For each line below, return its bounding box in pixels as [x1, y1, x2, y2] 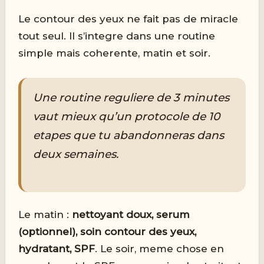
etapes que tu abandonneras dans [33, 128, 225, 143]
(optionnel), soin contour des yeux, [18, 226, 197, 238]
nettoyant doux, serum [72, 209, 190, 221]
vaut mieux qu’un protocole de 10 [33, 110, 220, 124]
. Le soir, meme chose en [95, 243, 225, 255]
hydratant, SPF [18, 243, 95, 255]
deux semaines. [33, 147, 119, 161]
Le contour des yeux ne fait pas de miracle [18, 13, 239, 25]
